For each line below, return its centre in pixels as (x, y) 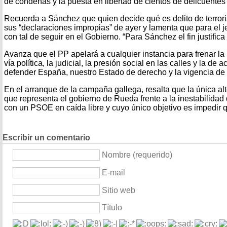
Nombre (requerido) (137, 155)
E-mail (113, 173)
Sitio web (119, 190)
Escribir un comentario (46, 138)
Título (112, 208)
